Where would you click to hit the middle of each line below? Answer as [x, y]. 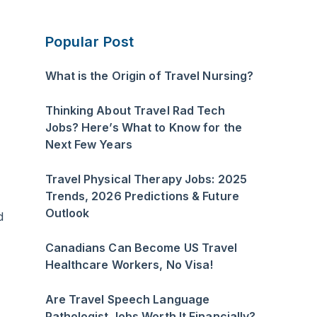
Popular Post [90, 42]
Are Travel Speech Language [127, 299]
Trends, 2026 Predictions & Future [142, 196]
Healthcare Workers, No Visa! [129, 264]
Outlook [67, 213]
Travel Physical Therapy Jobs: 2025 [146, 179]
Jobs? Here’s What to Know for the [143, 127]
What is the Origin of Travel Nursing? [149, 75]
